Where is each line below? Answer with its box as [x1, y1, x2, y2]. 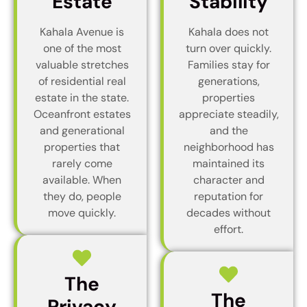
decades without [186, 205, 271, 220]
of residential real [38, 73, 126, 88]
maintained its [193, 156, 265, 171]
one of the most [42, 40, 121, 56]
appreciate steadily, [178, 106, 279, 121]
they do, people [42, 188, 121, 204]
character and [193, 172, 265, 187]
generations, [197, 73, 260, 88]
